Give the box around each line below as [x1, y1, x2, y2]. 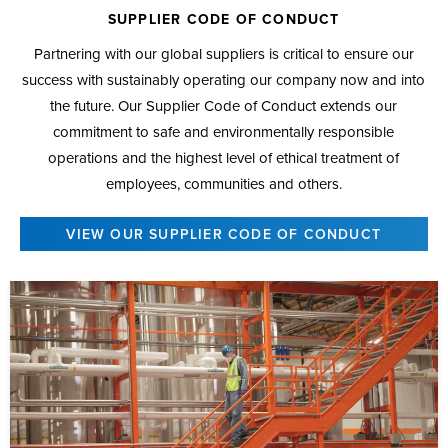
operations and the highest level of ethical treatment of [48, 149, 400, 168]
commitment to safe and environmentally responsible [53, 123, 395, 142]
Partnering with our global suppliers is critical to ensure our [33, 45, 414, 64]
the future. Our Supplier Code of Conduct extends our [50, 97, 398, 116]
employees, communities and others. [105, 175, 342, 194]
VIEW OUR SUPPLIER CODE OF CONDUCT [66, 226, 382, 244]
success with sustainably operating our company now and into [22, 71, 426, 90]
